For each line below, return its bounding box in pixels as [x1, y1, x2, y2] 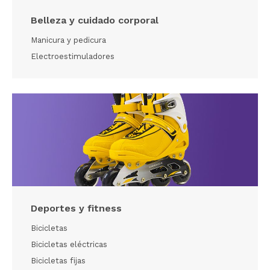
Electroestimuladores [31, 52, 115, 61]
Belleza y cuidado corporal [31, 14, 159, 26]
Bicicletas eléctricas [31, 240, 107, 250]
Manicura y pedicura [31, 36, 106, 45]
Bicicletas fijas [31, 256, 86, 266]
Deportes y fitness [31, 202, 122, 214]
